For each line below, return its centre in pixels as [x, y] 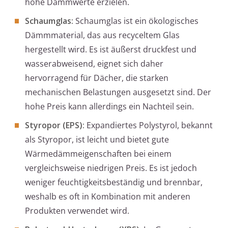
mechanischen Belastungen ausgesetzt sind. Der [118, 92]
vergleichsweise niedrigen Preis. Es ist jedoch [111, 168]
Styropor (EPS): [55, 125]
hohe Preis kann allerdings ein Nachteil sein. [109, 107]
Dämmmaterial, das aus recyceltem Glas [102, 35]
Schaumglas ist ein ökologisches [136, 21]
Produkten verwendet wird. [77, 211]
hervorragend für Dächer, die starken [97, 78]
